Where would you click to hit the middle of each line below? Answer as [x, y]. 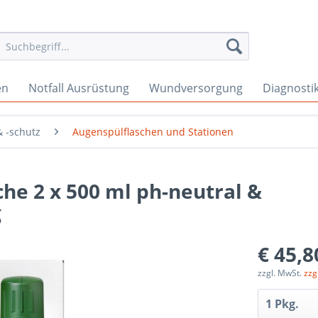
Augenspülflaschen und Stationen [153, 132]
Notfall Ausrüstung [79, 88]
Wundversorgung [196, 88]
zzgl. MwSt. [281, 273]
